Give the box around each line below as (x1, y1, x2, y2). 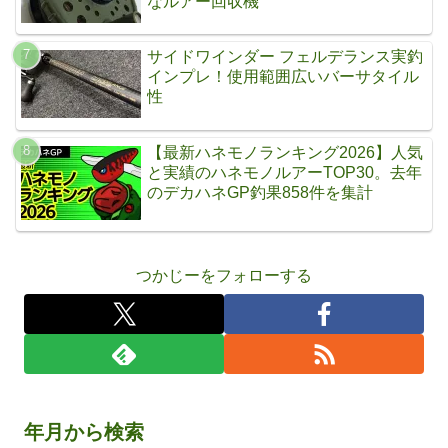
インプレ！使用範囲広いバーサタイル (147, 68, 420, 86)
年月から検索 (24, 421, 144, 444)
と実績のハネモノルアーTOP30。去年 (147, 163, 423, 181)
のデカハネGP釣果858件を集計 (147, 183, 374, 201)
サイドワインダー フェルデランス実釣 (147, 48, 424, 66)
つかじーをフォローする (136, 266, 312, 284)
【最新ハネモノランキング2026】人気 (147, 143, 424, 161)
